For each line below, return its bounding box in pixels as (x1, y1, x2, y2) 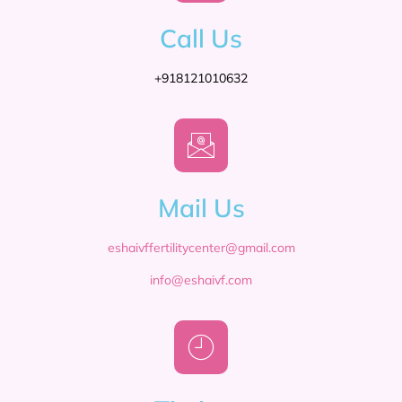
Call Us (160, 22, 242, 54)
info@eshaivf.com (150, 271, 252, 288)
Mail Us (157, 192, 245, 224)
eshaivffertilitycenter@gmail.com (107, 240, 295, 257)
